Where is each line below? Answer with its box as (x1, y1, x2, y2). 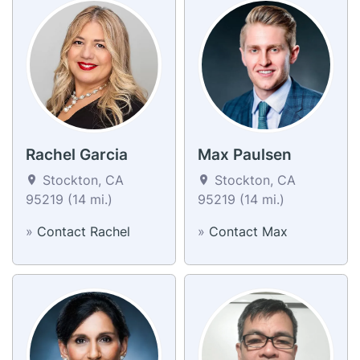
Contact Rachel (37, 223, 130, 239)
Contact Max (209, 223, 288, 239)
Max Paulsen (198, 145, 292, 164)
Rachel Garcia (26, 145, 128, 164)
